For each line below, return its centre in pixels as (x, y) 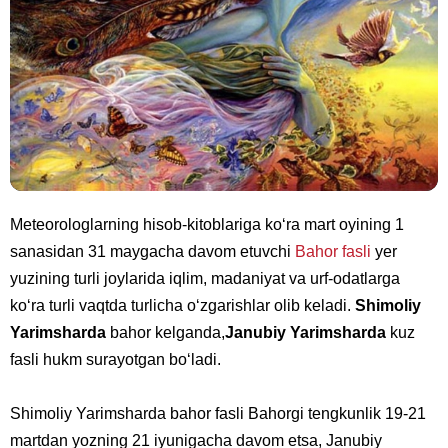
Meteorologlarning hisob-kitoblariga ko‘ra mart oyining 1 (207, 225)
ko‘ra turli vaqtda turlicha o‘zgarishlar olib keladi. (182, 306)
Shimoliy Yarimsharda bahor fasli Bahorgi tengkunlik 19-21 (218, 414)
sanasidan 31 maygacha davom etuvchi (152, 252)
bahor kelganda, (165, 333)
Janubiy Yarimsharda (305, 333)
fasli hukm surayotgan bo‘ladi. (115, 360)
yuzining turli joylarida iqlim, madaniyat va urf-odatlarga (205, 279)
